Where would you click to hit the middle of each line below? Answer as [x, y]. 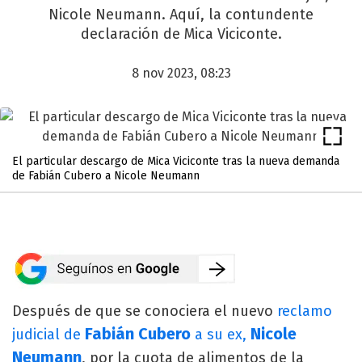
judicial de [48, 335]
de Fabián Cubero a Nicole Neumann [106, 176]
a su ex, [221, 335]
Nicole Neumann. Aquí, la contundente [181, 15]
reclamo [305, 311]
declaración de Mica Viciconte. [181, 34]
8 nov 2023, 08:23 [181, 73]
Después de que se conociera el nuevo [145, 311]
